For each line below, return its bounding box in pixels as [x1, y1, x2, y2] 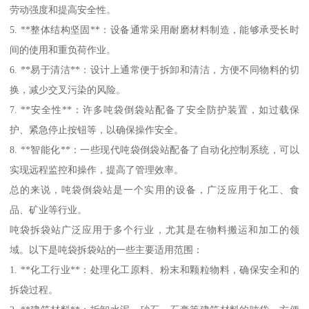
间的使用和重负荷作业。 [10, 43, 117, 55]
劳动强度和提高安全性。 [10, 3, 117, 15]
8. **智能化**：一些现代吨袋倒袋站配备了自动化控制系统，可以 [10, 143, 299, 155]
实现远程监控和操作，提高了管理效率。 [10, 163, 184, 175]
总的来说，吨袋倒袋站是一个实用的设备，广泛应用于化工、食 [10, 183, 299, 195]
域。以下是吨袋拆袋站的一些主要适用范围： [10, 243, 203, 255]
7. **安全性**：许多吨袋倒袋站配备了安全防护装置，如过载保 [10, 103, 299, 115]
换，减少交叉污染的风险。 [10, 83, 126, 95]
